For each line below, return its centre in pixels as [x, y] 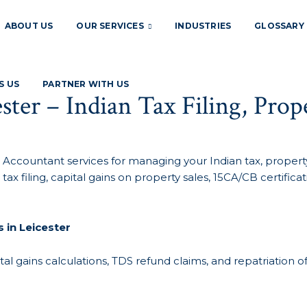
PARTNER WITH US [86, 84]
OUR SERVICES [111, 26]
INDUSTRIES [203, 26]
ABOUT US [29, 26]
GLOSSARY [279, 26]
